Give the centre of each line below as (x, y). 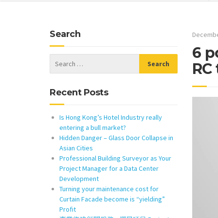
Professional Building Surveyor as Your (115, 158)
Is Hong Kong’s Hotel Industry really (111, 117)
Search (65, 34)
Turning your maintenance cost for (109, 189)
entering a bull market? (93, 127)
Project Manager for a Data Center (109, 168)
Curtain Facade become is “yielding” (112, 199)
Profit (68, 209)
